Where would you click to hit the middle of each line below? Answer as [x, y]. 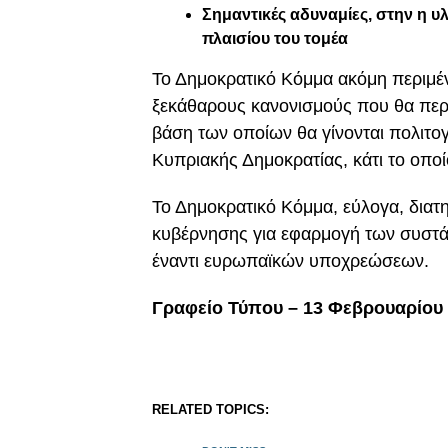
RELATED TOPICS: [210, 410]
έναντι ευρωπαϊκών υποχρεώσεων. [290, 261]
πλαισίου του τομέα [275, 39]
